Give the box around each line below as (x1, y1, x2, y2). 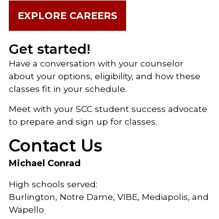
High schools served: (9, 179, 97, 189)
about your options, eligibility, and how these (9, 71, 200, 81)
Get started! (9, 41, 90, 57)
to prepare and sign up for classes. (9, 116, 157, 127)
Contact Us (9, 135, 102, 156)
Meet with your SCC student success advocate (9, 104, 207, 114)
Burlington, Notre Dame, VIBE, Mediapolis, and (9, 192, 209, 202)
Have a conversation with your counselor (9, 58, 183, 68)
